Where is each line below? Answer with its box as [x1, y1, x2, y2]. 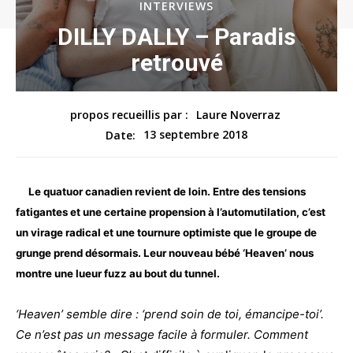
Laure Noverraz [196, 106, 281, 122]
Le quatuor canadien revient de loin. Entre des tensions [16, 184, 306, 198]
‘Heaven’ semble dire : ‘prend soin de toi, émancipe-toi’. [16, 306, 324, 321]
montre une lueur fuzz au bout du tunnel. [16, 266, 229, 280]
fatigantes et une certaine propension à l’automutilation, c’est [16, 205, 325, 218]
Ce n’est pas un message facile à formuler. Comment [16, 326, 308, 342]
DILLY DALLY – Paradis [58, 23, 295, 50]
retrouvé [130, 49, 223, 76]
